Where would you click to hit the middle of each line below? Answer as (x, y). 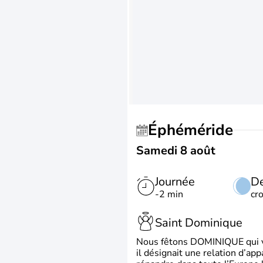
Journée (175, 182)
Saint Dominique (199, 222)
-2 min (169, 194)
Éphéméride (195, 130)
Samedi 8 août (176, 151)
